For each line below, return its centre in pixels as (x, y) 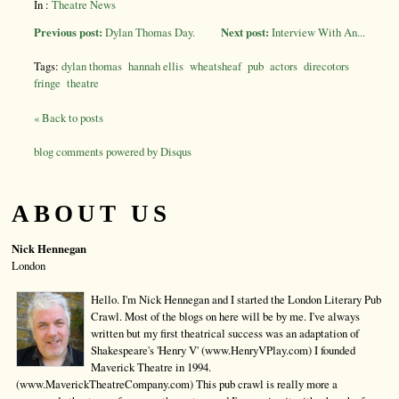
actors (284, 66)
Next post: (245, 33)
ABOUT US (91, 214)
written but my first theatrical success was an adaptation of (225, 334)
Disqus (176, 152)
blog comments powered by (97, 152)
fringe (47, 83)
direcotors (326, 66)
